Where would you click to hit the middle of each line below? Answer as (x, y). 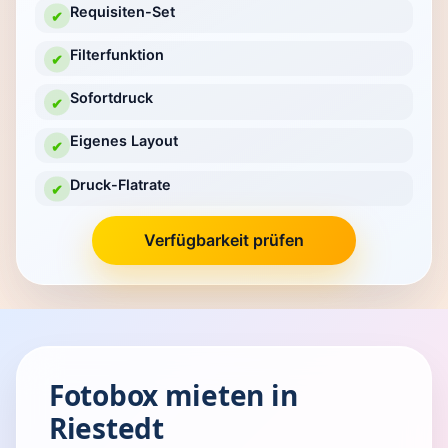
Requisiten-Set (122, 11)
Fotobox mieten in (173, 394)
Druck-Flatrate (120, 184)
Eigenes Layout (123, 141)
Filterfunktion (116, 55)
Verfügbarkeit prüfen (224, 240)
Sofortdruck (111, 98)
